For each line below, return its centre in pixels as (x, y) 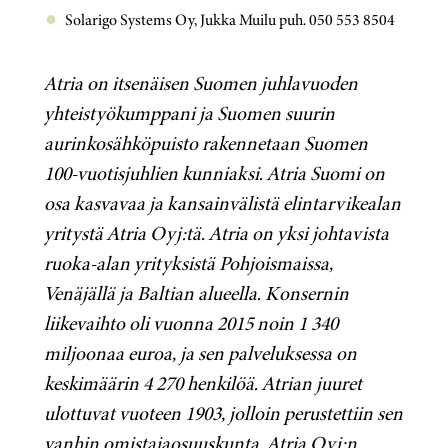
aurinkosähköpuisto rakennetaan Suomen (206, 144)
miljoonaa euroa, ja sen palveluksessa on (200, 354)
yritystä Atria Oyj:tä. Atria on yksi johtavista (216, 234)
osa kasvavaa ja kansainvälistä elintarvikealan (222, 204)
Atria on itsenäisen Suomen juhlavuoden (201, 84)
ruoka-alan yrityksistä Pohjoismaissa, (188, 264)
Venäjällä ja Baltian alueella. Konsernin (196, 294)
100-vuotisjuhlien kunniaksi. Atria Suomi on (214, 174)
